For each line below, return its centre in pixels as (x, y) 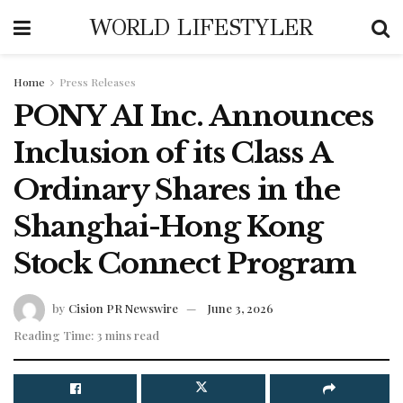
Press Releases (98, 82)
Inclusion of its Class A (172, 153)
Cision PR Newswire (123, 308)
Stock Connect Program (185, 264)
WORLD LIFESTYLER (201, 27)
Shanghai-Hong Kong (168, 227)
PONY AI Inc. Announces (193, 116)
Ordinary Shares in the (177, 190)
